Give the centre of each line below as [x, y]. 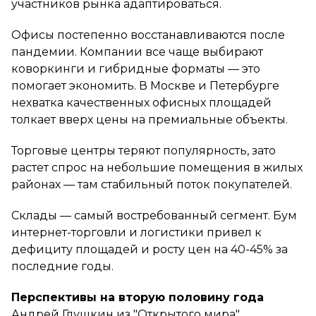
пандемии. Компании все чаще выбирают [137, 51]
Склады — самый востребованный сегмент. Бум [154, 215]
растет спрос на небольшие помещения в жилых [157, 167]
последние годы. [62, 266]
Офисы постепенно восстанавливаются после [148, 35]
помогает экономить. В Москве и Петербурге [145, 85]
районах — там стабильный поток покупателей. [152, 184]
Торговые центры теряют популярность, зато [144, 150]
